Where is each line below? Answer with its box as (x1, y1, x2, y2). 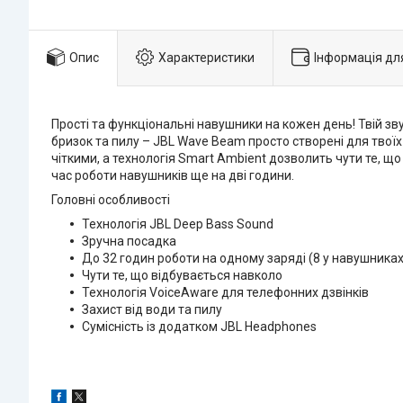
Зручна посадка (82, 233, 176, 248)
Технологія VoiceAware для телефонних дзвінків (82, 284, 369, 300)
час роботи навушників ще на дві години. (51, 167, 294, 183)
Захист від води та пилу (82, 301, 222, 317)
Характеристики (158, 49, 255, 65)
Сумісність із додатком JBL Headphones (82, 318, 317, 334)
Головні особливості (51, 192, 170, 207)
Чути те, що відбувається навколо (82, 267, 282, 282)
